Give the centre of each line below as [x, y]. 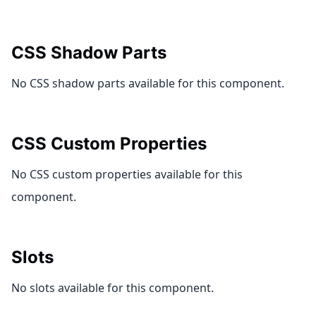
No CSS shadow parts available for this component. [148, 83]
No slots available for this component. [113, 288]
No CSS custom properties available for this [127, 174]
